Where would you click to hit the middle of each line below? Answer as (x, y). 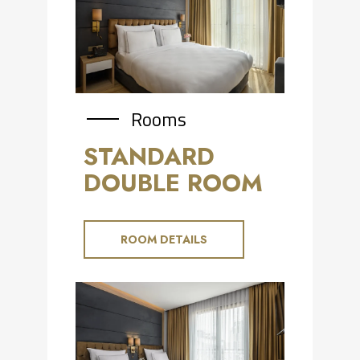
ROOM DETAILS (164, 239)
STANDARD (149, 156)
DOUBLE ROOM (173, 182)
